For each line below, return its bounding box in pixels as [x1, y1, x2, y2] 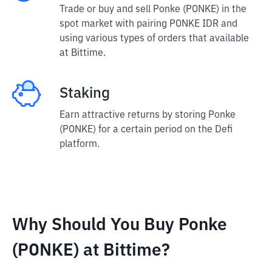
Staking [59, 86, 110, 101]
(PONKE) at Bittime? [12, 242, 170, 259]
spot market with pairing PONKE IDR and [59, 19, 237, 29]
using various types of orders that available [59, 34, 249, 44]
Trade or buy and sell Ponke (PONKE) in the [59, 5, 246, 15]
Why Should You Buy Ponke [12, 217, 227, 234]
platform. [59, 140, 100, 149]
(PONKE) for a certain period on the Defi [59, 125, 233, 135]
